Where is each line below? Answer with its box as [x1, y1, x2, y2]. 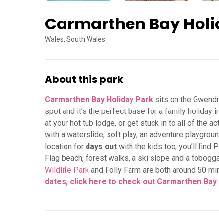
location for [45, 142, 86, 152]
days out [86, 142, 117, 152]
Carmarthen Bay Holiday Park [45, 95, 153, 105]
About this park [45, 72, 123, 87]
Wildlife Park [45, 165, 89, 175]
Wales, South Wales [45, 35, 105, 44]
